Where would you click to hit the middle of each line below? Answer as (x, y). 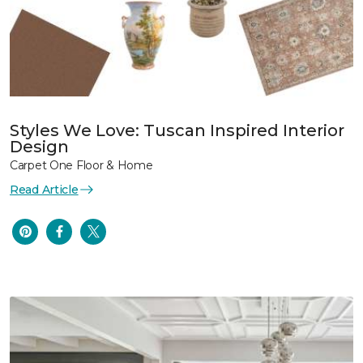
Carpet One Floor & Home (81, 165)
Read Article (44, 189)
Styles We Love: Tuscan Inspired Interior (177, 130)
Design (39, 146)
